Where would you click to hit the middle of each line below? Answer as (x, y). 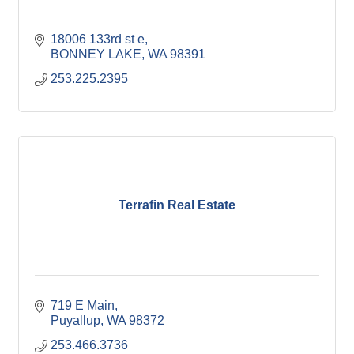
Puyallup (75, 320)
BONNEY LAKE (96, 54)
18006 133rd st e (98, 39)
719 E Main (83, 305)
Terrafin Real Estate (177, 205)
